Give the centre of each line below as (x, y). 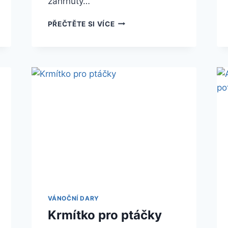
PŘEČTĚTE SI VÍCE (81, 24)
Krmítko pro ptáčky (105, 215)
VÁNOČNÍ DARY (73, 198)
